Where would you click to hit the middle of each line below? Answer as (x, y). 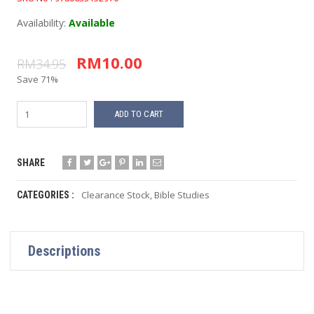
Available (92, 23)
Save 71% (38, 79)
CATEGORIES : (46, 195)
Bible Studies (182, 195)
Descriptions (64, 251)
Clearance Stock (116, 195)
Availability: (43, 23)
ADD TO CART (139, 114)
